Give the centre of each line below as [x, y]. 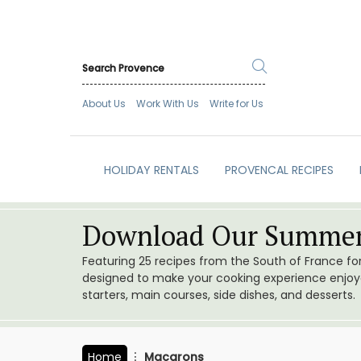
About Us [104, 104]
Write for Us [237, 104]
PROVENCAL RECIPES [279, 170]
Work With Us [168, 104]
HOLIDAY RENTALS [151, 170]
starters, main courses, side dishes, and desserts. [219, 295]
